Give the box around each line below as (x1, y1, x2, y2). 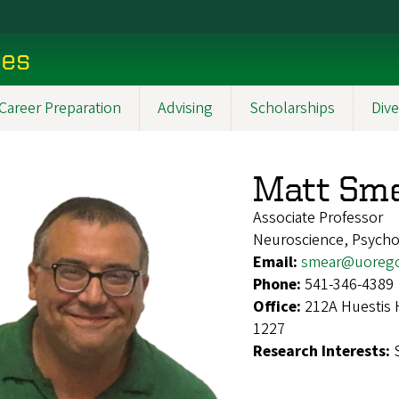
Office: (253, 295, 305, 318)
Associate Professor (253, 206, 383, 229)
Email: (253, 250, 301, 273)
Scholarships (249, 96, 335, 119)
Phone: (253, 273, 305, 296)
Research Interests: (253, 339, 394, 362)
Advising (158, 96, 213, 119)
